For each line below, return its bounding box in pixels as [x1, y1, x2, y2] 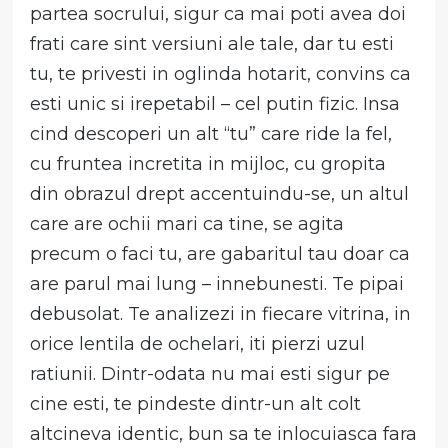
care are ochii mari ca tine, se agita [30, 212, 345, 235]
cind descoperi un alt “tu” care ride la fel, [30, 122, 393, 145]
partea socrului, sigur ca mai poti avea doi [30, 2, 407, 25]
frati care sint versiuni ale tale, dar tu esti [30, 32, 395, 55]
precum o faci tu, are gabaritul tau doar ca [30, 242, 411, 265]
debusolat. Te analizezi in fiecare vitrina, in [30, 302, 412, 325]
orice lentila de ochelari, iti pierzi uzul [30, 332, 366, 355]
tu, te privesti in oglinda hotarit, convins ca [30, 62, 412, 85]
